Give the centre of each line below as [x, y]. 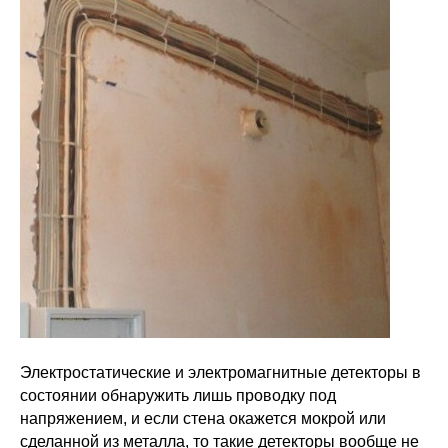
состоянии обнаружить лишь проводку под [178, 395]
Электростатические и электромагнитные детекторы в [220, 372]
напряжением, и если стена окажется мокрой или [203, 418]
